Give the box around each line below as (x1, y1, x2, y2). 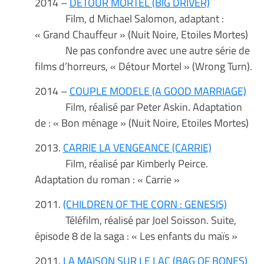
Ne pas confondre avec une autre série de (34, 42, 250, 59)
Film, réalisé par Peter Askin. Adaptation (34, 98, 242, 115)
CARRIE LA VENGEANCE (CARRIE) (62, 139, 212, 156)
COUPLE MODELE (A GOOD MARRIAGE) (69, 82, 246, 100)
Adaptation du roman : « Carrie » (34, 171, 180, 188)
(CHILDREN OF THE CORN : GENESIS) (62, 196, 227, 213)
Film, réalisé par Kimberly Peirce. (34, 155, 208, 172)
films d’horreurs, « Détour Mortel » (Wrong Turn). (34, 58, 252, 75)
